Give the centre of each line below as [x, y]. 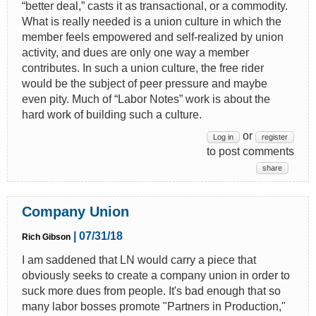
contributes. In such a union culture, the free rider [143, 68]
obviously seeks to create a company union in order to [156, 275]
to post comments [250, 151]
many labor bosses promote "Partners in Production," [154, 306]
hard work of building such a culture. [112, 114]
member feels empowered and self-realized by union [153, 37]
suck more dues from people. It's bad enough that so [151, 291]
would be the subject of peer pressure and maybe [145, 83]
